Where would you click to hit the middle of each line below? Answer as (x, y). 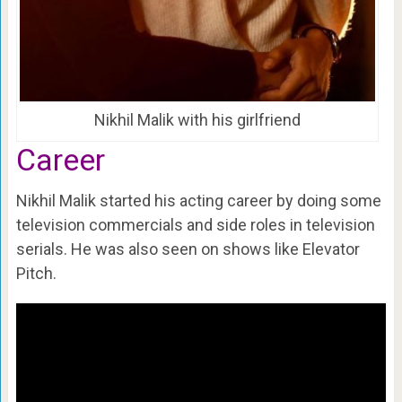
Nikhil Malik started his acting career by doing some (198, 201)
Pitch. (36, 274)
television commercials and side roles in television (195, 225)
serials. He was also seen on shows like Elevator (188, 249)
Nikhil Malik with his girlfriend (197, 120)
